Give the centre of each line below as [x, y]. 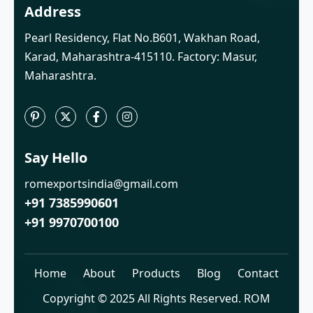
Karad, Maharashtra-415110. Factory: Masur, [141, 57]
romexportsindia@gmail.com [101, 184]
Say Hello [56, 158]
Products [156, 274]
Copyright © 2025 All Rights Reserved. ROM [156, 299]
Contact [258, 274]
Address [53, 12]
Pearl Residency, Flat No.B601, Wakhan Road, [142, 38]
